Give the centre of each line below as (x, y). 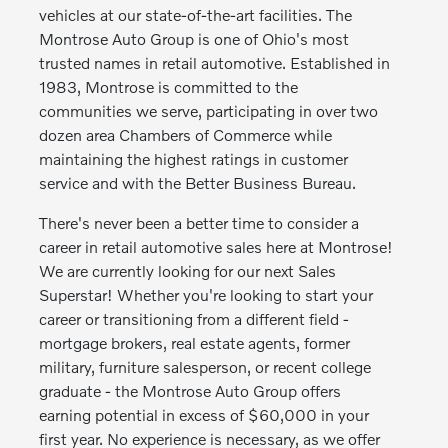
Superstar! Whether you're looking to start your (206, 294)
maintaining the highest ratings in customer (194, 158)
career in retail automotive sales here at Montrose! (216, 246)
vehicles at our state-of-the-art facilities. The (196, 14)
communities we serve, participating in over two (209, 110)
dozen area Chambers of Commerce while (186, 134)
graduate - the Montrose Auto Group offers (190, 390)
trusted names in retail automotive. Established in (215, 62)
